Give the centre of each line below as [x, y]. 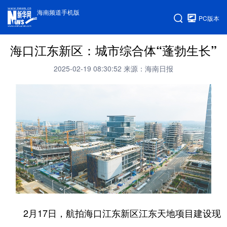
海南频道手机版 [59, 12]
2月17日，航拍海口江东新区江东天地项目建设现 [113, 213]
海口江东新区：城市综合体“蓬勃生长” [113, 50]
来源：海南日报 [148, 68]
